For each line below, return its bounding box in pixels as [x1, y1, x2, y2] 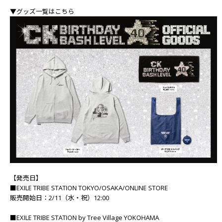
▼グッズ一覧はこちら [10, 7, 74, 16]
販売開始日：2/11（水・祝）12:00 [10, 193, 109, 202]
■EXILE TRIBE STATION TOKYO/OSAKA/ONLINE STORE [10, 183, 168, 192]
